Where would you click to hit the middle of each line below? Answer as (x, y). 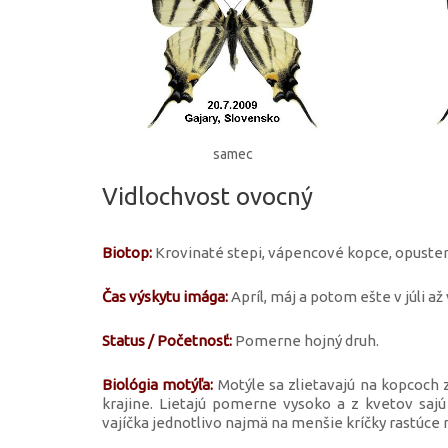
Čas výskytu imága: (165, 296)
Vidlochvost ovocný (207, 196)
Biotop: (127, 252)
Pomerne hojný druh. (305, 340)
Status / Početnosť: (167, 340)
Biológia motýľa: (158, 384)
